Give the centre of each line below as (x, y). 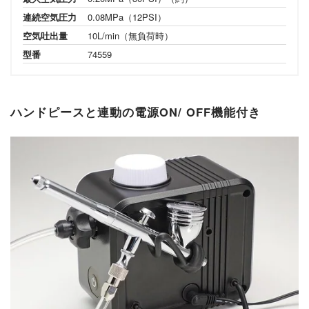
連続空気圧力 (50, 17)
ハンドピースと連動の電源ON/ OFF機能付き (136, 112)
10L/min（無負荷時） (131, 36)
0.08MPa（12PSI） (127, 17)
